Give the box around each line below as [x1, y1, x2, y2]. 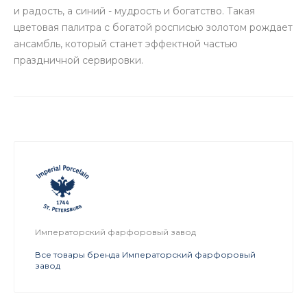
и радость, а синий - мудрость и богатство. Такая [14, 5, 255, 17]
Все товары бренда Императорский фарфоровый [35, 249, 256, 260]
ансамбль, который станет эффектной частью [14, 38, 238, 50]
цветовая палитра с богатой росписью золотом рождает [14, 21, 293, 34]
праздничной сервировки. [14, 54, 143, 66]
